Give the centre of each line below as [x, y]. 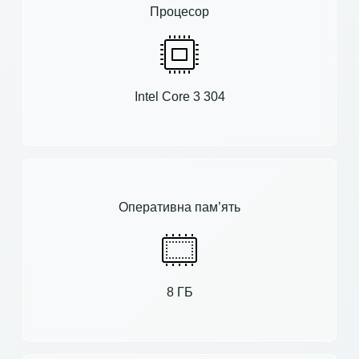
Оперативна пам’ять [179, 207]
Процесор [179, 11]
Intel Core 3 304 [179, 96]
